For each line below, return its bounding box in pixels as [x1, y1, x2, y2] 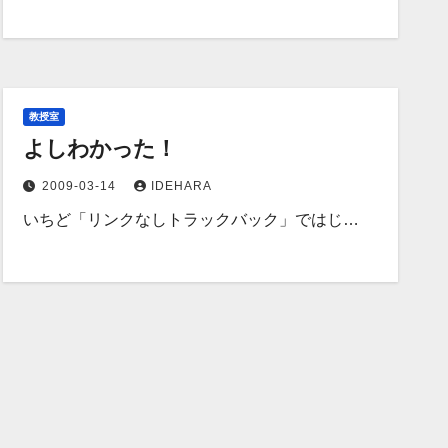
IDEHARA [151, 179, 213, 193]
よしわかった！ [23, 135, 176, 162]
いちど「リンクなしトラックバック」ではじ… [23, 211, 360, 228]
